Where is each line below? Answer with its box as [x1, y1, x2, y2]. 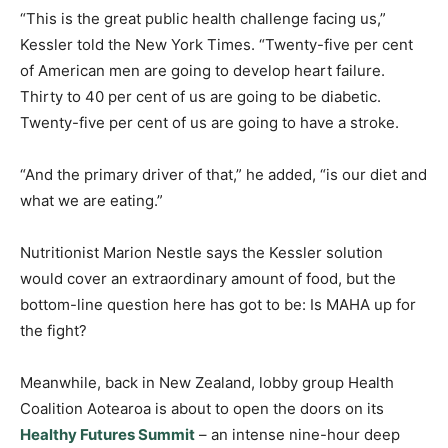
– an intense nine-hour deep [195, 424, 400, 444]
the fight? [20, 320, 87, 340]
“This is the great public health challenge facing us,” [20, 8, 386, 28]
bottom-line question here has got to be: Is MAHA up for [20, 294, 416, 314]
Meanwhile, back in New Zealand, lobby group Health [20, 372, 394, 392]
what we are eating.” [20, 190, 163, 210]
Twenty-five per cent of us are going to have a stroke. [20, 112, 399, 132]
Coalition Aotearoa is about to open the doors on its [20, 398, 384, 418]
